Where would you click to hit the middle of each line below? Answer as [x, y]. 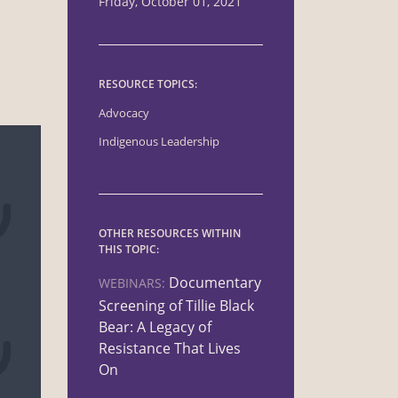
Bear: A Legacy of [155, 327]
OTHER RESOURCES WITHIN [170, 234]
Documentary [215, 283]
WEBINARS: [132, 283]
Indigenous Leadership [159, 142]
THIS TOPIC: [129, 250]
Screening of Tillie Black [176, 306]
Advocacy [124, 114]
